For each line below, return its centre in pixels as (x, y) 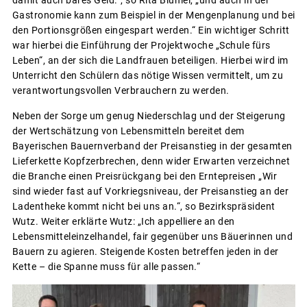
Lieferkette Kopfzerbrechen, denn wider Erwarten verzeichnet (151, 161)
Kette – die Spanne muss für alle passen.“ (106, 267)
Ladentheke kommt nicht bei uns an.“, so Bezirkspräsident (144, 207)
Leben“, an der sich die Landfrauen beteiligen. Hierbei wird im (150, 61)
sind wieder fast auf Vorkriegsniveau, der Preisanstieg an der (150, 192)
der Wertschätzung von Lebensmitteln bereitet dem (128, 131)
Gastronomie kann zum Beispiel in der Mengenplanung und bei (153, 15)
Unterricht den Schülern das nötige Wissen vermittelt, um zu (147, 76)
